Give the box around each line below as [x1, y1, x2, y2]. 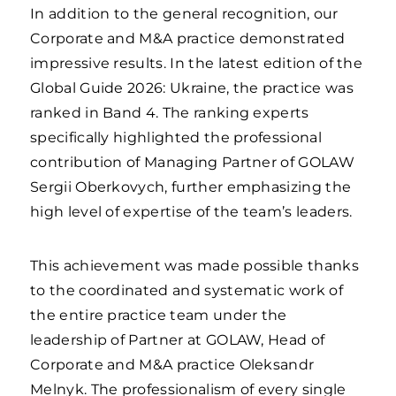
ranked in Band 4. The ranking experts [30, 104, 309, 121]
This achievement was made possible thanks [30, 257, 359, 274]
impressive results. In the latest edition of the [30, 55, 363, 72]
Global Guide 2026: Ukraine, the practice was [30, 80, 354, 96]
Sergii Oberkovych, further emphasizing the [30, 179, 352, 195]
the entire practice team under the [30, 307, 287, 324]
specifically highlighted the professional [30, 129, 322, 146]
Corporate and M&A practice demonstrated [30, 30, 346, 47]
